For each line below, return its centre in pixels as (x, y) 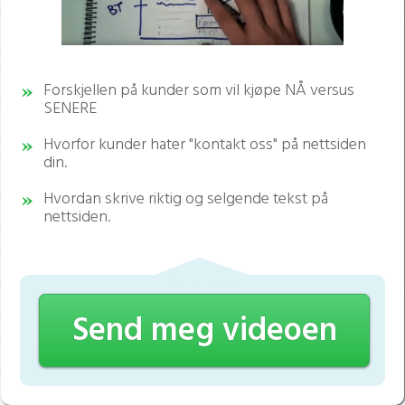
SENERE (70, 109)
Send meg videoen (204, 332)
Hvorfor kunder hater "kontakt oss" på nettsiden (205, 146)
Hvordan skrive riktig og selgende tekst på (186, 200)
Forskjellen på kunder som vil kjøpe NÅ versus (199, 91)
